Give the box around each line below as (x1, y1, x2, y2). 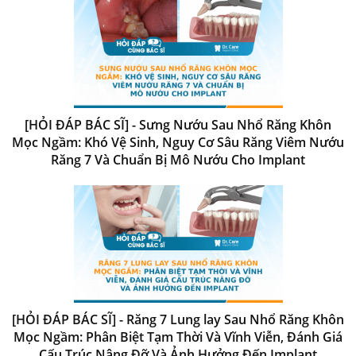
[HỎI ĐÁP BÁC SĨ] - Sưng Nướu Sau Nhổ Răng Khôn (25, 115, 331, 133)
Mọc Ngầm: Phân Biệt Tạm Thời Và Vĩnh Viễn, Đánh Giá (14, 327, 342, 346)
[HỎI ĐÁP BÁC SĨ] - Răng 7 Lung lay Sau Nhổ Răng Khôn (12, 310, 344, 328)
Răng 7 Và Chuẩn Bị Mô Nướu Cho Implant (51, 150, 305, 168)
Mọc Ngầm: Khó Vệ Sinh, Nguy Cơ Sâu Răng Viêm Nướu (12, 133, 344, 151)
